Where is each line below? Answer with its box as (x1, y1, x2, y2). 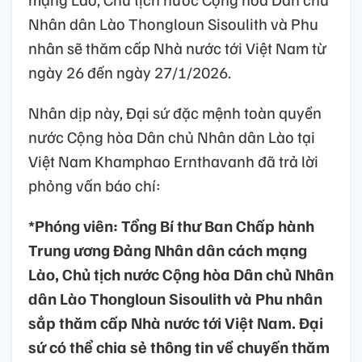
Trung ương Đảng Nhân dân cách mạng (28, 239, 307, 261)
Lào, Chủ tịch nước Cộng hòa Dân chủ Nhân (28, 263, 334, 285)
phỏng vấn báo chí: (28, 175, 161, 196)
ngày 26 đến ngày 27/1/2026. (28, 61, 231, 83)
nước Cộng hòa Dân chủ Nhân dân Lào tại (28, 126, 315, 148)
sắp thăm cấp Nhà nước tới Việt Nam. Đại (28, 312, 323, 334)
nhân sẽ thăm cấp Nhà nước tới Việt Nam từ (28, 37, 326, 59)
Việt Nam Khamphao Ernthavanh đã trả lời (28, 150, 318, 172)
